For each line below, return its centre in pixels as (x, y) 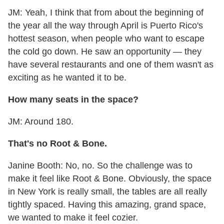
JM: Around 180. (41, 122)
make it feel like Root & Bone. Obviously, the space (110, 179)
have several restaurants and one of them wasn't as (111, 65)
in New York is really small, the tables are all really (107, 192)
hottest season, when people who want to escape (106, 39)
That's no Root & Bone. (57, 144)
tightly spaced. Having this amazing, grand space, (107, 205)
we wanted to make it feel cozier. (73, 218)
